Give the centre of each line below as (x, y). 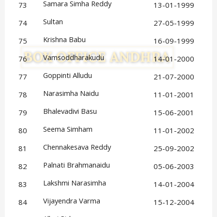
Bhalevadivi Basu (70, 111)
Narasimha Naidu (71, 93)
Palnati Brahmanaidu (77, 165)
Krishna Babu (65, 39)
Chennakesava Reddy (77, 147)
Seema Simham (68, 129)
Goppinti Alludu (68, 75)
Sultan (53, 22)
